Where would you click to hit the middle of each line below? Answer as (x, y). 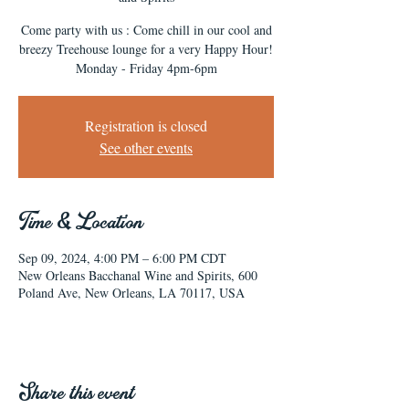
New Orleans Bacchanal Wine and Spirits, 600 (138, 275)
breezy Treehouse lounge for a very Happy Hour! (146, 49)
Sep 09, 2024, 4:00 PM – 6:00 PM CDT (122, 258)
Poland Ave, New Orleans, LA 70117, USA (131, 293)
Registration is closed (146, 126)
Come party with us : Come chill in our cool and (146, 30)
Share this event (77, 393)
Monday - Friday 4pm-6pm (146, 68)
